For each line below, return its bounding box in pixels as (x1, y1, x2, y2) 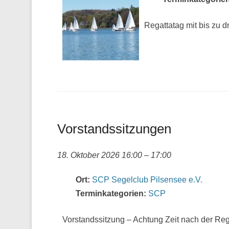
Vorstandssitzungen (57, 121, 171, 136)
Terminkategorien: (76, 189, 146, 198)
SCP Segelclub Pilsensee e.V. (92, 175, 202, 184)
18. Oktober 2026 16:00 (57, 151, 142, 159)
